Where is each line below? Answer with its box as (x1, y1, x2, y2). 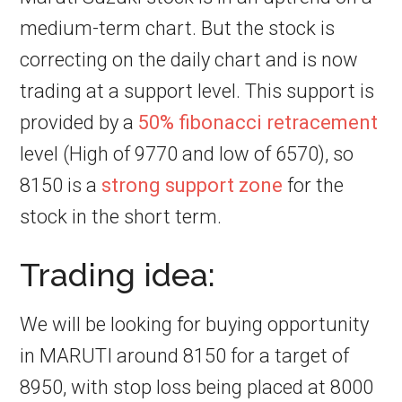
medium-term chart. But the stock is (20, 17, 336, 39)
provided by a (20, 111, 139, 134)
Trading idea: (20, 256, 216, 293)
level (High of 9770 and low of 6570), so (20, 143, 354, 165)
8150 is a (20, 174, 102, 197)
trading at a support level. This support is (20, 80, 375, 102)
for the (283, 174, 345, 197)
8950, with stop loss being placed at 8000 (20, 376, 374, 398)
